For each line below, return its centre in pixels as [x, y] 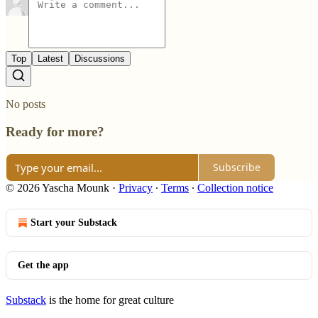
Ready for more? [55, 131]
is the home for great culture [110, 300]
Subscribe [237, 167]
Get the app [43, 265]
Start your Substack [74, 222]
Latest [50, 59]
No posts [26, 104]
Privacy [136, 187]
